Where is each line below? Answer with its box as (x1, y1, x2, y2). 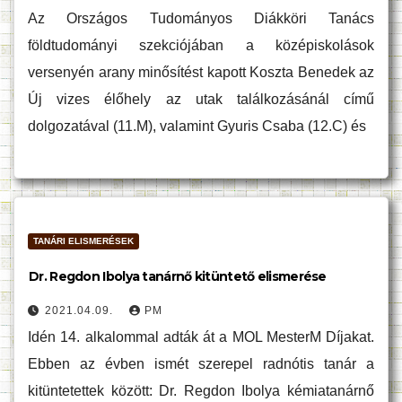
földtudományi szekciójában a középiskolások (28, 38, 374, 53)
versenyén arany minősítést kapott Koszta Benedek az (28, 65, 374, 80)
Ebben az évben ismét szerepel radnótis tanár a (28, 356, 374, 371)
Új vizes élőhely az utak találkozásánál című (28, 92, 374, 107)
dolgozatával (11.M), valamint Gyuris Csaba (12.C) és (28, 118, 366, 134)
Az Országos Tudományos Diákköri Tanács (28, 11, 374, 26)
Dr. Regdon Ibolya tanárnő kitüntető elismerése (29, 268, 327, 284)
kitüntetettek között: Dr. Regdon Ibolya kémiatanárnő (28, 383, 374, 398)
